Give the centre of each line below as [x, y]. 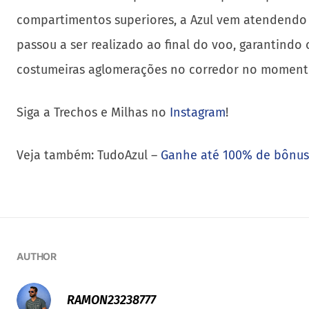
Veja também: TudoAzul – [89, 155]
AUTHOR [37, 256]
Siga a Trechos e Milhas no [93, 112]
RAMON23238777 [111, 300]
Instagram [198, 112]
